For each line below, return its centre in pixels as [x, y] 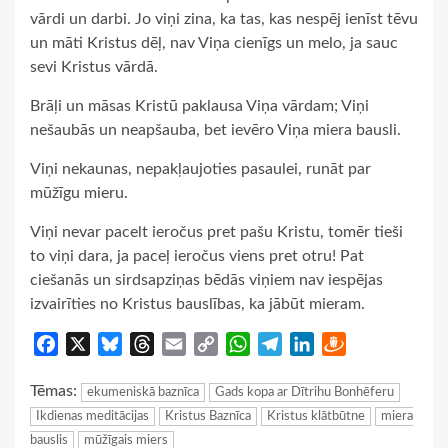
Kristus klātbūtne [316, 416]
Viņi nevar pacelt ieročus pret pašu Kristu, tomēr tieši [216, 231]
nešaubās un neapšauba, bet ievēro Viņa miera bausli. [215, 129]
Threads [182, 343]
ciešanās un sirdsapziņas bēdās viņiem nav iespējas [206, 279]
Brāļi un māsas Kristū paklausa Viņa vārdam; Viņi [199, 105]
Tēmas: [55, 390]
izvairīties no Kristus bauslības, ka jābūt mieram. [197, 303]
